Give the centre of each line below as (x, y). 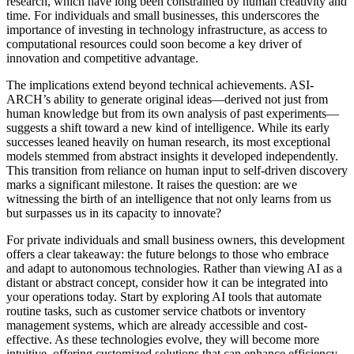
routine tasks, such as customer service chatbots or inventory (156, 311)
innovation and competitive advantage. (102, 58)
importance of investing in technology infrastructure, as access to (167, 29)
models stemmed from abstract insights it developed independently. (172, 156)
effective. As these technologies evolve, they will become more (163, 339)
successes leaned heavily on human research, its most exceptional (168, 141)
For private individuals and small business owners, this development (175, 239)
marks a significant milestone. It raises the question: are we (152, 184)
